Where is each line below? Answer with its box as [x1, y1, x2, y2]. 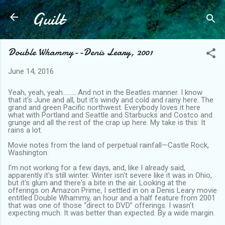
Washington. [8, 148, 49, 157]
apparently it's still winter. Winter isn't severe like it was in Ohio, [8, 170, 212, 180]
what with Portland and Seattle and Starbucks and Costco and [8, 110, 212, 120]
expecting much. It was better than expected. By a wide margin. [8, 208, 215, 217]
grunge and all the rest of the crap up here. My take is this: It [8, 118, 205, 127]
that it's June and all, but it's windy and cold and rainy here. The [8, 95, 213, 104]
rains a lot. [8, 125, 42, 135]
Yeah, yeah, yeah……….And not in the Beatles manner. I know [8, 87, 202, 97]
